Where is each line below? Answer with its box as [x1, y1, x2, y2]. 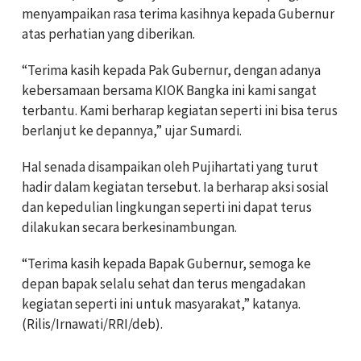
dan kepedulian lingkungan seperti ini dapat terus [22, 197, 312, 216]
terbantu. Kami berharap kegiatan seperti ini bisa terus [22, 101, 338, 119]
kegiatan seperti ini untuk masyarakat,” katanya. [22, 294, 301, 313]
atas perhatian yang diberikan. [22, 24, 195, 43]
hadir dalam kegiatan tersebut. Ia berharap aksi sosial [22, 177, 329, 196]
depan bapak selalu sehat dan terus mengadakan [22, 274, 305, 293]
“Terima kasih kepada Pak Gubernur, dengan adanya [22, 60, 321, 79]
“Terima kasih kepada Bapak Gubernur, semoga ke [22, 254, 311, 272]
